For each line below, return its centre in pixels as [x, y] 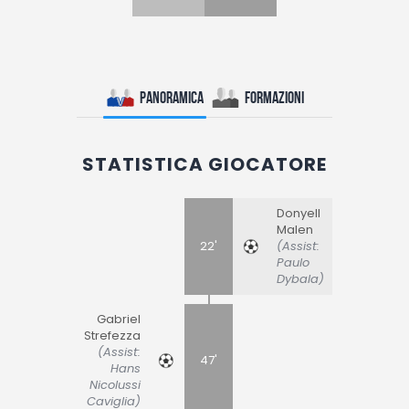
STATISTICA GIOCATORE [204, 164]
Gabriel [119, 319]
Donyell [299, 213]
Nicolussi [115, 385]
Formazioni [274, 98]
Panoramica [172, 98]
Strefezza [112, 336]
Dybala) [300, 279]
